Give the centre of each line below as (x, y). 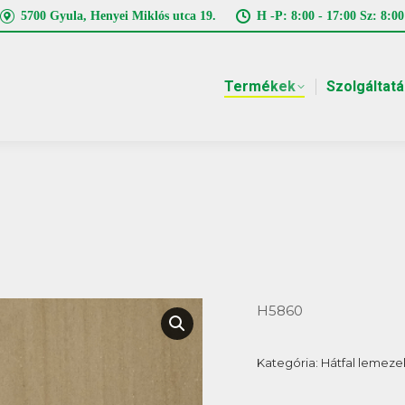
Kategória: (289, 363)
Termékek (260, 86)
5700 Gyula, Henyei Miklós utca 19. (118, 16)
